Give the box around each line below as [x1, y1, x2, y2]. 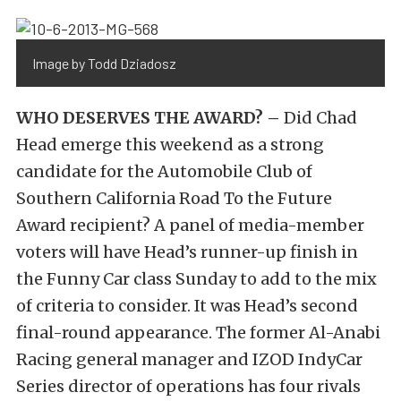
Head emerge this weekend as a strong [16, 134, 324, 156]
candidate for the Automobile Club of [16, 161, 312, 183]
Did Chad [280, 107, 357, 129]
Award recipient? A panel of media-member [16, 215, 364, 236]
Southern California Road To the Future [16, 188, 332, 209]
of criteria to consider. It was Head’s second [16, 295, 358, 317]
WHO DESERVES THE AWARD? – [16, 107, 280, 129]
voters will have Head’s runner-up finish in [16, 242, 358, 263]
